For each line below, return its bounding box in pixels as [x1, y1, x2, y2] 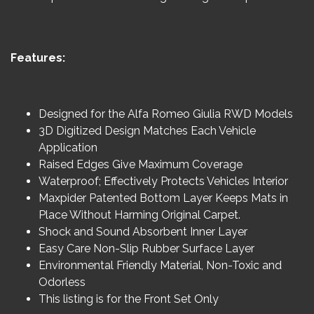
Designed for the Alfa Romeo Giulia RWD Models [39, 107, 293, 121]
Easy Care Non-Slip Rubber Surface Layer [39, 241, 254, 255]
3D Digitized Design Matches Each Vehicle [39, 123, 256, 137]
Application [39, 140, 97, 154]
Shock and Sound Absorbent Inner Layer [39, 224, 247, 238]
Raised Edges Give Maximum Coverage [39, 157, 243, 171]
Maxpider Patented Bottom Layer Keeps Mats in [39, 191, 288, 205]
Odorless [39, 275, 86, 289]
